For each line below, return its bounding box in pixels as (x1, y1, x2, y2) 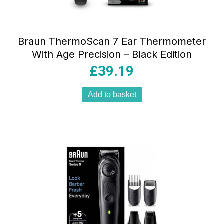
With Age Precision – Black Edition (32, 48, 192, 61)
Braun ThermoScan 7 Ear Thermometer (18, 35, 206, 48)
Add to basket (87, 90, 136, 99)
